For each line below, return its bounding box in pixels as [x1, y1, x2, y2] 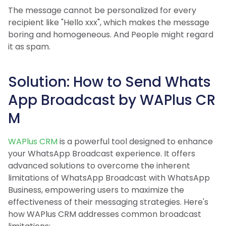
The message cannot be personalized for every [8, 4, 196, 16]
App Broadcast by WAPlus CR [8, 90, 215, 110]
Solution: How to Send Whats [8, 72, 211, 92]
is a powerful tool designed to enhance [58, 135, 213, 147]
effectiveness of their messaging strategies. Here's [8, 196, 208, 208]
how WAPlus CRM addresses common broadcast [8, 208, 201, 220]
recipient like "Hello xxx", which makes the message [8, 16, 209, 28]
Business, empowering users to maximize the [8, 184, 184, 196]
